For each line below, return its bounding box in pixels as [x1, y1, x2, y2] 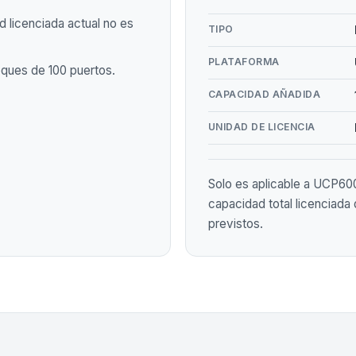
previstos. [208, 215, 263, 231]
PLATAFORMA [208, 55, 280, 68]
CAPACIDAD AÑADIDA [208, 87, 321, 100]
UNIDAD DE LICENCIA [208, 120, 315, 133]
